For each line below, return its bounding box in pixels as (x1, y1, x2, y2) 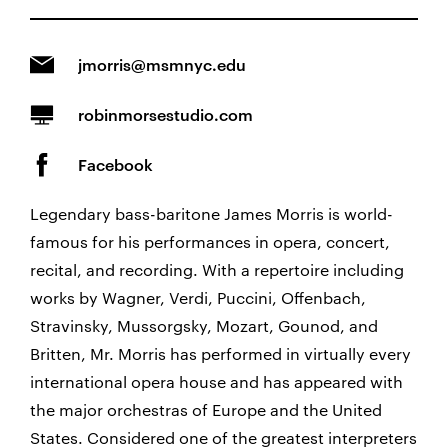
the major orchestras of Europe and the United (30, 400, 382, 419)
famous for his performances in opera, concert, (30, 232, 390, 251)
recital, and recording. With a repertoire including (30, 260, 404, 279)
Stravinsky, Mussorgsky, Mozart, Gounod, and (30, 316, 378, 335)
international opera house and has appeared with (30, 372, 403, 391)
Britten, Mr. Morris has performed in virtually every (30, 344, 411, 363)
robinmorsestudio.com (78, 105, 253, 124)
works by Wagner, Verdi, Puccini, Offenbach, (30, 288, 366, 307)
